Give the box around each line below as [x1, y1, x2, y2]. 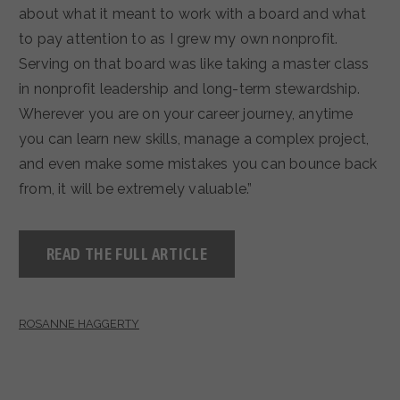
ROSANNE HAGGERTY [19, 316, 139, 330]
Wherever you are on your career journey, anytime [19, 104, 354, 122]
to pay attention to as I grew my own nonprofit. [19, 29, 338, 47]
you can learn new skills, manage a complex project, [19, 129, 370, 147]
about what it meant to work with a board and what [19, 4, 366, 22]
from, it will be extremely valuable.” [19, 179, 253, 197]
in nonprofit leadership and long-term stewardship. [19, 79, 361, 97]
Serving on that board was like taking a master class [19, 54, 370, 72]
